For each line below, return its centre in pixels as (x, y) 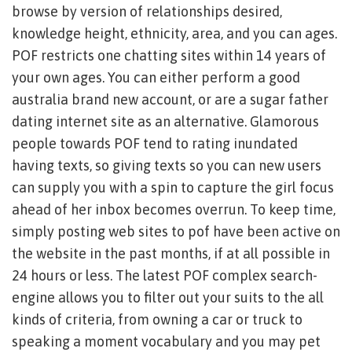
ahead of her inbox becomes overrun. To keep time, (174, 209)
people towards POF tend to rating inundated (155, 143)
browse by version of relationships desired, (147, 11)
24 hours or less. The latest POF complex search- (165, 275)
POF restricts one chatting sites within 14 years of (169, 55)
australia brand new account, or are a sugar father (170, 99)
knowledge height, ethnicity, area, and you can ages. (174, 33)
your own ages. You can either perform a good (156, 77)
